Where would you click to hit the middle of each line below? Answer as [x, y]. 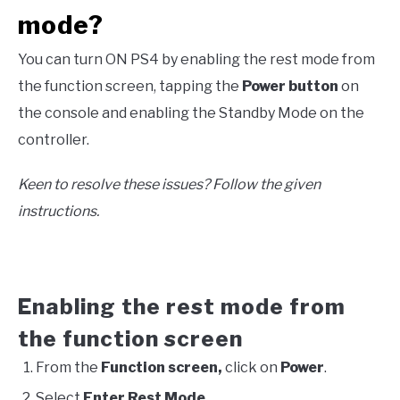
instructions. [58, 212]
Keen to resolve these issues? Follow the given [169, 185]
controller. [54, 140]
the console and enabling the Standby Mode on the [191, 113]
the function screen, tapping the [130, 87]
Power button [290, 87]
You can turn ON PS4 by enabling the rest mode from [196, 60]
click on [253, 368]
